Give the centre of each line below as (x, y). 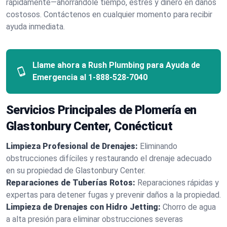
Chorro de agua (189, 207)
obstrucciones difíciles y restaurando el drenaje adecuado (109, 158)
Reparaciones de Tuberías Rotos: (71, 183)
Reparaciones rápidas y (178, 183)
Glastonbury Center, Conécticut (89, 126)
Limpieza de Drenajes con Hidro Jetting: (83, 207)
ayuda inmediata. (35, 27)
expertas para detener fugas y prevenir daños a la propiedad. (113, 195)
